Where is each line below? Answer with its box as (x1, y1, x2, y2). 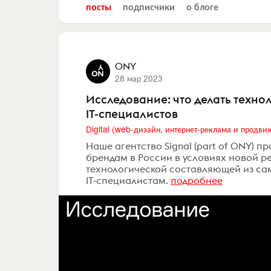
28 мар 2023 (114, 71, 163, 84)
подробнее (171, 174, 223, 186)
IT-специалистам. (86, 174, 168, 186)
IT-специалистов (86, 106, 178, 121)
